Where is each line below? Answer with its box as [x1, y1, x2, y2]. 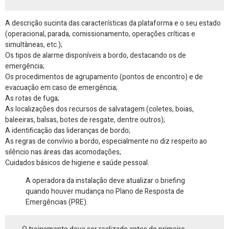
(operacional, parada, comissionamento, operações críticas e [5, 29, 195, 40]
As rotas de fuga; [5, 93, 59, 104]
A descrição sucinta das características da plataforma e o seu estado [5, 18, 221, 29]
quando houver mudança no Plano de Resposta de [26, 186, 184, 197]
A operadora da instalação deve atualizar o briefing [26, 175, 185, 187]
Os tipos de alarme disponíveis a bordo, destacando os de [5, 50, 186, 61]
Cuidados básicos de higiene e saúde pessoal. [5, 157, 149, 169]
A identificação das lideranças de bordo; [5, 125, 130, 136]
